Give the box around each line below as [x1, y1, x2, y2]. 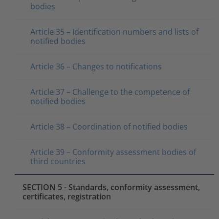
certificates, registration [22, 191, 111, 202]
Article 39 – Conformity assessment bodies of [30, 146, 196, 157]
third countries [30, 155, 86, 167]
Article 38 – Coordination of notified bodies [30, 121, 188, 132]
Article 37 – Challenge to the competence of [30, 86, 190, 97]
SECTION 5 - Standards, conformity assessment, [22, 181, 200, 193]
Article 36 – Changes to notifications [30, 61, 162, 72]
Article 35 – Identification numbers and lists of [30, 26, 198, 37]
